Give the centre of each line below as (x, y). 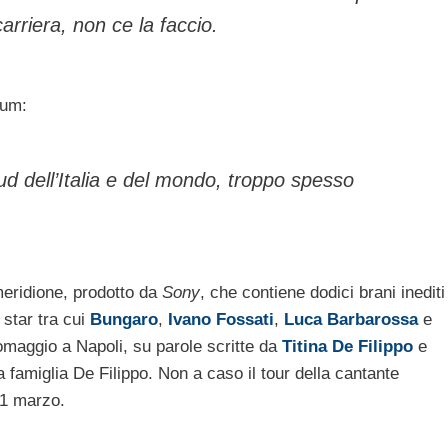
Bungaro (124, 319)
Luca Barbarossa (351, 319)
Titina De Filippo (347, 346)
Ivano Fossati (221, 319)
